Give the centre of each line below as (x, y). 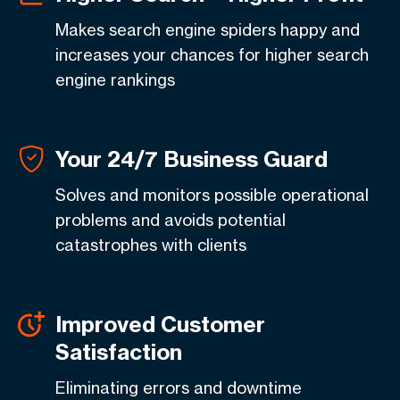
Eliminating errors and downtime (179, 387)
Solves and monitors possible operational (212, 195)
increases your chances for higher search (212, 54)
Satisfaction (119, 352)
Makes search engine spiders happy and (208, 29)
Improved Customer (160, 324)
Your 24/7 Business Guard (192, 159)
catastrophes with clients (151, 245)
